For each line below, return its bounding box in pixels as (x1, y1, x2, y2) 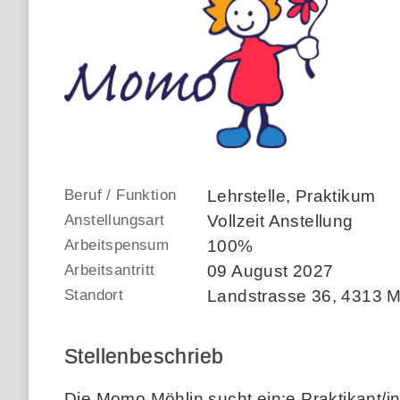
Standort (64, 287, 124, 304)
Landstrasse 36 (207, 287, 332, 305)
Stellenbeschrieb (64, 345, 224, 368)
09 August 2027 (207, 262, 334, 280)
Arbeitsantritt (64, 262, 155, 279)
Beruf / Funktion (64, 187, 177, 204)
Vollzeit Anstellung (207, 212, 354, 230)
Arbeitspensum (64, 237, 170, 254)
